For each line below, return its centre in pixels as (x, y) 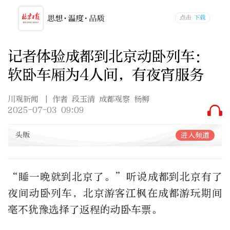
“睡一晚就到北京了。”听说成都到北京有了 (115, 177)
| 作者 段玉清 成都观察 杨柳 (97, 99)
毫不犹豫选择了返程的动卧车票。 (85, 209)
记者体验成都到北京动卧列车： (108, 56)
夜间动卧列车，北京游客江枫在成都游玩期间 (115, 193)
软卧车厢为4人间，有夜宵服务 (106, 74)
